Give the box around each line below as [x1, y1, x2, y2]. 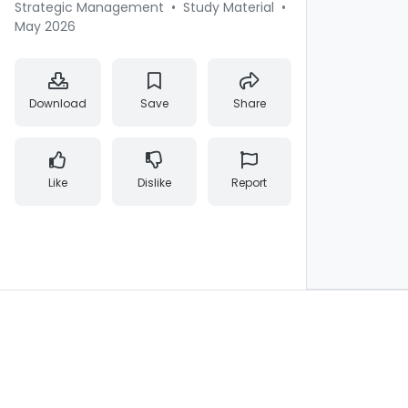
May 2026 [15, 17, 76, 36]
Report [231, 175, 268, 190]
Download [29, 96, 87, 111]
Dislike [137, 175, 171, 190]
